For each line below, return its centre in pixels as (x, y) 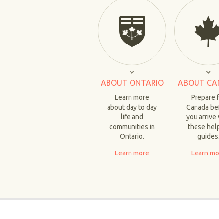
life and (132, 117)
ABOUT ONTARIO (132, 83)
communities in (132, 127)
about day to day (132, 107)
